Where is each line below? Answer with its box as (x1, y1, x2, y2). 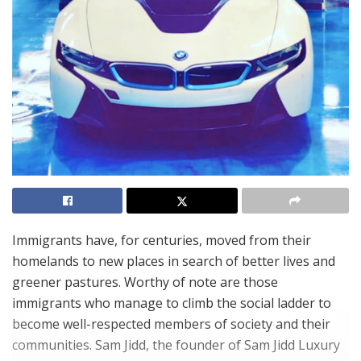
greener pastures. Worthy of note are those (12, 273, 278, 292)
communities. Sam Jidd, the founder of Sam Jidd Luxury (12, 336, 340, 355)
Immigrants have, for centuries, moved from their (12, 231, 311, 250)
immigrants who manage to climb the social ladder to (12, 294, 331, 313)
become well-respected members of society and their (12, 315, 330, 334)
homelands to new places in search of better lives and (12, 252, 335, 271)
